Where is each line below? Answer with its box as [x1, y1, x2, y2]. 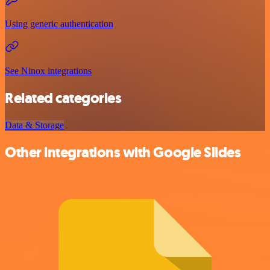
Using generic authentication [5, 19, 113, 30]
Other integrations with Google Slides [5, 142, 241, 162]
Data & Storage [5, 119, 64, 130]
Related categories [5, 88, 122, 108]
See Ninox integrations [5, 66, 92, 77]
